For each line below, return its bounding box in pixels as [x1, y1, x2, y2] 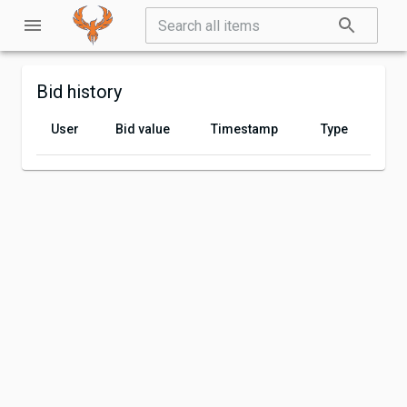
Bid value [115, 122, 170, 136]
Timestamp [211, 122, 278, 136]
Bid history [36, 81, 122, 103]
